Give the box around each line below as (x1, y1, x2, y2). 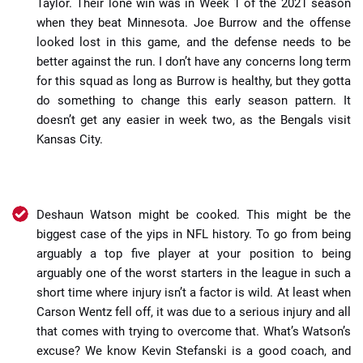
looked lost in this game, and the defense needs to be (36, 34, 351, 49)
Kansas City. (36, 131, 103, 147)
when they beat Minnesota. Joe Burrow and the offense (36, 15, 351, 30)
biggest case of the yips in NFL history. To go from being (36, 226, 351, 241)
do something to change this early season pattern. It (36, 92, 351, 108)
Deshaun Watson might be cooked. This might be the (36, 207, 351, 222)
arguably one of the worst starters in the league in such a (36, 265, 351, 280)
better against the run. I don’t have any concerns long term (36, 53, 351, 69)
